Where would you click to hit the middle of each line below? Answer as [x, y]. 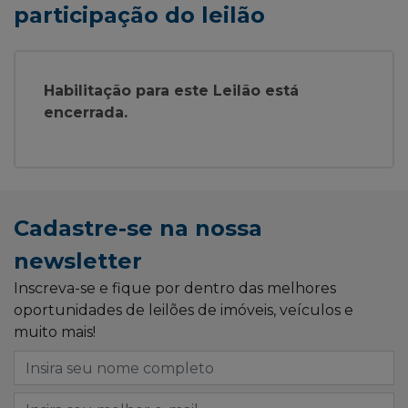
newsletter [78, 261]
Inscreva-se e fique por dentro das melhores [175, 289]
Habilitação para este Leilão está [171, 91]
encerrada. [86, 113]
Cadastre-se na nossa [138, 229]
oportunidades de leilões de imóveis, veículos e [184, 311]
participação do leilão [139, 15]
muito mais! [55, 332]
